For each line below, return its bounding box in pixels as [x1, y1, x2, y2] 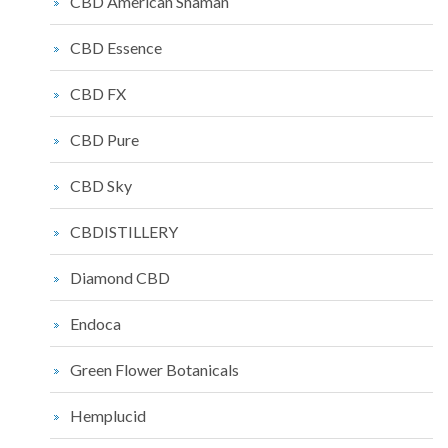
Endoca [70, 314, 121, 334]
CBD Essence [70, 38, 162, 58]
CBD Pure [70, 130, 139, 150]
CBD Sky [70, 176, 132, 196]
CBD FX [70, 84, 126, 104]
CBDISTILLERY [70, 222, 178, 242]
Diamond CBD [70, 268, 170, 288]
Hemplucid [70, 406, 146, 426]
